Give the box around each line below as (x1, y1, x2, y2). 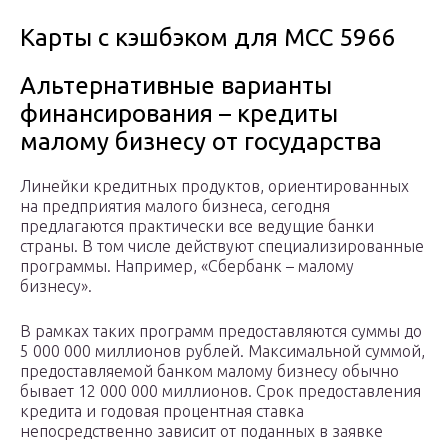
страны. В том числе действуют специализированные (20, 237, 424, 256)
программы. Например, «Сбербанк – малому (20, 257, 354, 276)
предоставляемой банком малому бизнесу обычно (20, 362, 399, 381)
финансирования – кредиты (20, 100, 338, 128)
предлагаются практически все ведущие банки (20, 217, 374, 236)
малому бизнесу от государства (20, 128, 382, 156)
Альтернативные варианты (20, 72, 332, 100)
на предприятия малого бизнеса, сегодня (20, 197, 330, 216)
